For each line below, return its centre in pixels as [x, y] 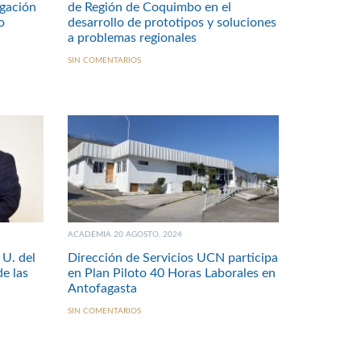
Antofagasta [102, 288]
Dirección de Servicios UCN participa [172, 257]
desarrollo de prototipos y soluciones [172, 22]
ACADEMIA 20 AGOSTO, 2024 [124, 235]
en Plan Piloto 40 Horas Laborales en [171, 273]
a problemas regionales [132, 37]
